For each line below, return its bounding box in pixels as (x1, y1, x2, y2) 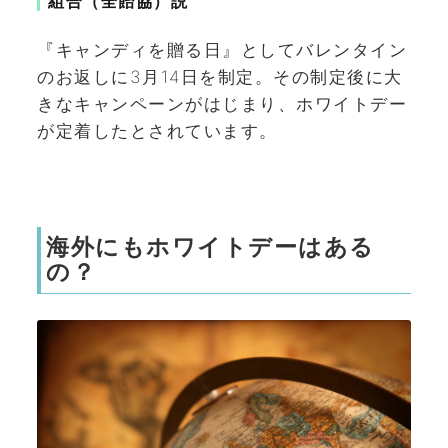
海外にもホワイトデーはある (46, 235, 375, 261)
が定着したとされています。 (37, 120, 278, 141)
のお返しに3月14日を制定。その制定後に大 (37, 66, 403, 87)
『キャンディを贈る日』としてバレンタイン (37, 39, 407, 60)
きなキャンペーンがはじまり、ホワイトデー (37, 93, 407, 114)
